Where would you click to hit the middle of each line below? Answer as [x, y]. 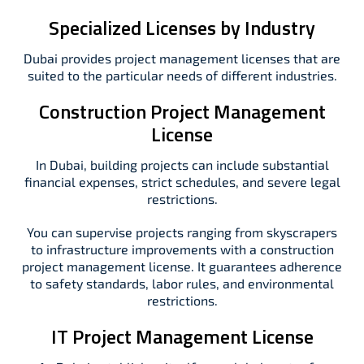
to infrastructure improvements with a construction [182, 249]
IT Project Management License [182, 336]
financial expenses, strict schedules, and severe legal [182, 182]
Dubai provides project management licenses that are [182, 58]
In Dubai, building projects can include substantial [182, 165]
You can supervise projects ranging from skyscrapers [182, 232]
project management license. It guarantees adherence [182, 266]
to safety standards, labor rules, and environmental [182, 283]
